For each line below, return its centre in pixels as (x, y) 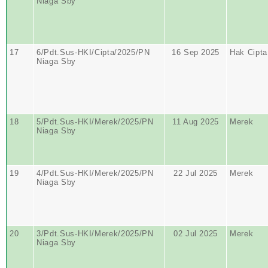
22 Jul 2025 (196, 173)
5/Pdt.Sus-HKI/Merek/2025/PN (95, 122)
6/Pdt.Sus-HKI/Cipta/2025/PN (93, 52)
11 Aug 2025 (196, 122)
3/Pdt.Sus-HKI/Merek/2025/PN (95, 234)
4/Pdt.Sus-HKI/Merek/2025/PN (95, 173)
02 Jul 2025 (196, 234)
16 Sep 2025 (196, 52)
